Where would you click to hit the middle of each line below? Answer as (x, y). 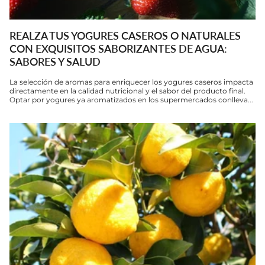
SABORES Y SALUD (55, 62)
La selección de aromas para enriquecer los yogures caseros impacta (131, 82)
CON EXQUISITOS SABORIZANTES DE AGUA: (118, 49)
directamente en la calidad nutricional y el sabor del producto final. (127, 91)
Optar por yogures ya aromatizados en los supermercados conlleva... (131, 100)
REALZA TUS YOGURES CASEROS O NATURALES (125, 36)
